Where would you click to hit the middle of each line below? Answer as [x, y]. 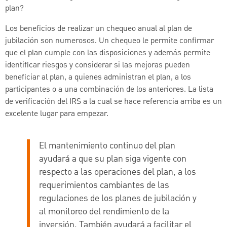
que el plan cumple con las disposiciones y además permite [108, 53]
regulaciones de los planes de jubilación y [118, 198]
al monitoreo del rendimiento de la [104, 211]
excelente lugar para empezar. [58, 114]
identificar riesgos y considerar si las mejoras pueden [98, 66]
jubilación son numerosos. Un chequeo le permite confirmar [109, 41]
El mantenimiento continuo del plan [107, 145]
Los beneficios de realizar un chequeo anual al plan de [99, 29]
